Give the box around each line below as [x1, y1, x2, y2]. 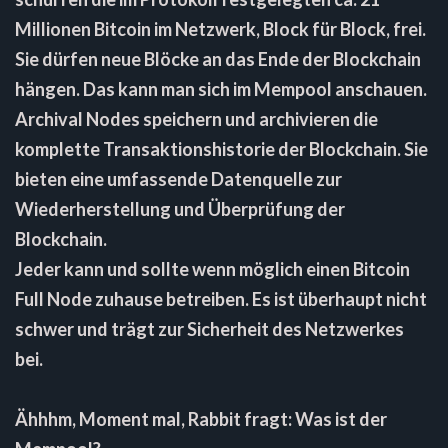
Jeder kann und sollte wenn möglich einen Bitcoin [15, 257, 410, 280]
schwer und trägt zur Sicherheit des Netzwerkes [15, 317, 404, 340]
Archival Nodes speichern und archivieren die [15, 107, 378, 130]
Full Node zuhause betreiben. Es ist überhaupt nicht [15, 287, 427, 310]
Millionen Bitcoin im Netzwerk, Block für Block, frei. [15, 17, 426, 40]
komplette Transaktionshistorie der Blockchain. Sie [15, 137, 428, 160]
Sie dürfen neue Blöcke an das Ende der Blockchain [15, 47, 421, 70]
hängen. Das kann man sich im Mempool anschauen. [15, 77, 427, 100]
